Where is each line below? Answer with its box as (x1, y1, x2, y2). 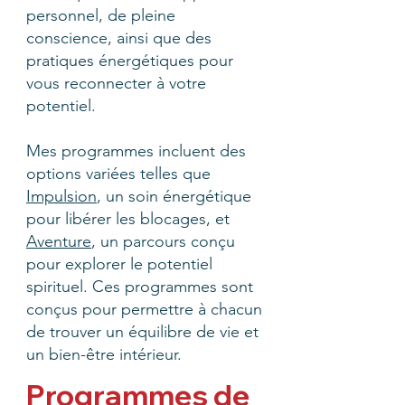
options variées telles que (26, 164, 211, 184)
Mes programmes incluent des (26, 141, 246, 161)
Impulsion (26, 186, 97, 206)
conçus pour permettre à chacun (26, 299, 262, 319)
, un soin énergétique (97, 186, 251, 206)
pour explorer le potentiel (26, 254, 212, 274)
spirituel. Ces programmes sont (26, 277, 253, 297)
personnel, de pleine (26, 5, 175, 25)
